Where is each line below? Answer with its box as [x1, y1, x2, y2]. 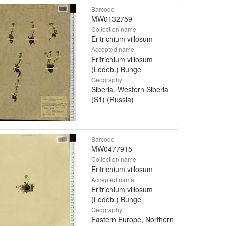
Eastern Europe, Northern [91, 214, 174, 224]
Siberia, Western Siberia [91, 84, 168, 94]
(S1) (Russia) [91, 94, 134, 104]
